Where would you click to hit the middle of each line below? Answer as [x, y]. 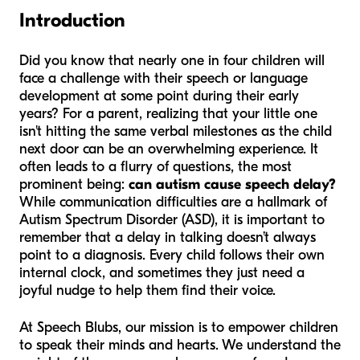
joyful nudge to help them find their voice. [147, 291]
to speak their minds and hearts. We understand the [180, 346]
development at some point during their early [159, 96]
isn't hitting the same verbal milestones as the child [176, 132]
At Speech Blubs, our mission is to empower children [179, 328]
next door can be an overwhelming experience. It [169, 149]
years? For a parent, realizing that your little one [168, 114]
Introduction [72, 20]
